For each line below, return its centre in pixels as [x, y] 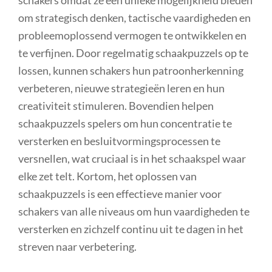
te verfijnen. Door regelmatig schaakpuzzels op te [133, 53]
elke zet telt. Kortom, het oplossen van [107, 176]
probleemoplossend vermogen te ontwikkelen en [132, 35]
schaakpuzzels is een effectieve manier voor [120, 193]
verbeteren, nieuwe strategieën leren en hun [121, 88]
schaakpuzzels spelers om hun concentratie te [125, 123]
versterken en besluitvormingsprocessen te [119, 141]
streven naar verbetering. [77, 246]
